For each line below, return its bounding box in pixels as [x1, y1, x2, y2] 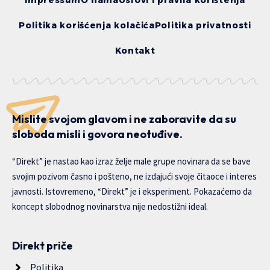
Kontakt [115, 45, 155, 57]
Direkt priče [12, 239, 73, 253]
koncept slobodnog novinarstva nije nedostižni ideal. [12, 201, 208, 213]
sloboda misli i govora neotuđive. [12, 127, 183, 142]
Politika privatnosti [154, 20, 251, 31]
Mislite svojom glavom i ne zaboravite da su [12, 112, 236, 127]
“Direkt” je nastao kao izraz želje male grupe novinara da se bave [12, 155, 251, 168]
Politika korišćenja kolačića [19, 20, 155, 31]
